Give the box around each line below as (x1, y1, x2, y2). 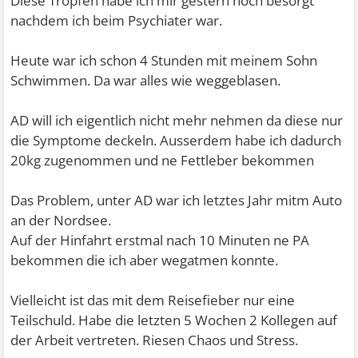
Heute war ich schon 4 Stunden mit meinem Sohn (10, 50, 318, 70)
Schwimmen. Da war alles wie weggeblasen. (10, 70, 281, 89)
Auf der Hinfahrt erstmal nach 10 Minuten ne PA (10, 230, 310, 249)
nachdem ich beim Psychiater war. (10, 10, 223, 30)
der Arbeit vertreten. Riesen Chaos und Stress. (10, 330, 299, 349)
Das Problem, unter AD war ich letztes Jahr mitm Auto (10, 190, 343, 209)
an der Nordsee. (10, 210, 112, 229)
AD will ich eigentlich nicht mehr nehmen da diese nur (10, 110, 344, 129)
